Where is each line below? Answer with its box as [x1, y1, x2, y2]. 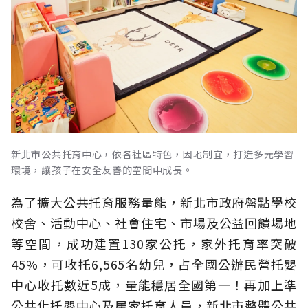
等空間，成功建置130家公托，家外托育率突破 [11, 234, 297, 252]
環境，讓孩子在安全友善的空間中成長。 [11, 162, 193, 177]
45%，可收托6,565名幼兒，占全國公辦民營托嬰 [11, 254, 297, 273]
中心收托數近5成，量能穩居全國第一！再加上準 [11, 275, 297, 294]
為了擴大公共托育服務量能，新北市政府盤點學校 [11, 192, 297, 211]
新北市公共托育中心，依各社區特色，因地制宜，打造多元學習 [11, 146, 294, 161]
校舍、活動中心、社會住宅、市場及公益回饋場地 [11, 213, 297, 232]
